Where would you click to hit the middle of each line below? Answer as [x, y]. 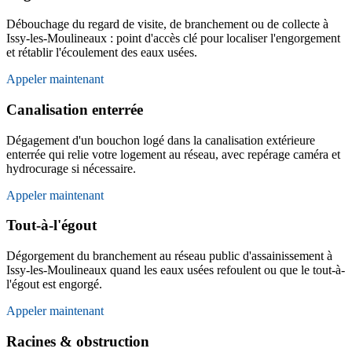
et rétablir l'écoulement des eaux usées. [102, 53]
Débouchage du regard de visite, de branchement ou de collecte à [167, 24]
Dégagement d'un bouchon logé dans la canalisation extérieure [161, 140]
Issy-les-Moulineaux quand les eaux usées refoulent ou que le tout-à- [176, 270]
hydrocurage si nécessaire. [71, 168]
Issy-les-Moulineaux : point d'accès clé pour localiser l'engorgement [173, 38]
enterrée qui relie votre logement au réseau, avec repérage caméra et [173, 154]
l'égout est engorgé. [54, 284]
